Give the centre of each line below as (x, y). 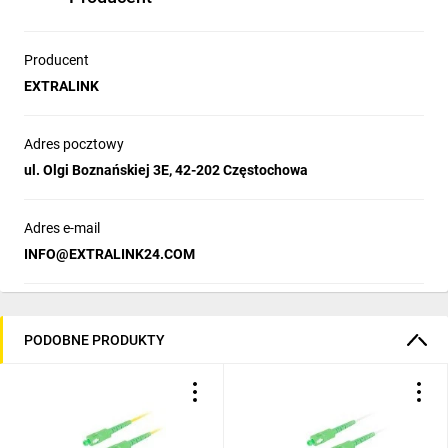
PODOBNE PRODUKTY (94, 339)
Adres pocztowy (74, 144)
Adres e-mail (62, 228)
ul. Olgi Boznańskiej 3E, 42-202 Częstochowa (166, 170)
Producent (56, 60)
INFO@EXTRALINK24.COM (109, 254)
